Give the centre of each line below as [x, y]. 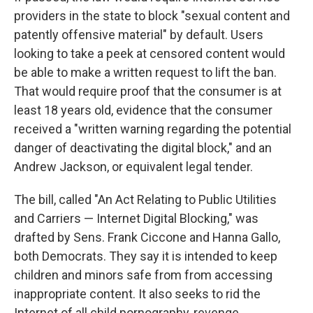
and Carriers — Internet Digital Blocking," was [136, 219]
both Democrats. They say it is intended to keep [146, 256]
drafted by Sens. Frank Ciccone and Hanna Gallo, [147, 238]
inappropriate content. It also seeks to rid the [137, 294]
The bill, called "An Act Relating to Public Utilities [145, 200]
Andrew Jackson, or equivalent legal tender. [133, 167]
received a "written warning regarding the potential [153, 129]
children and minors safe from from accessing [143, 275]
